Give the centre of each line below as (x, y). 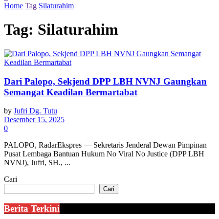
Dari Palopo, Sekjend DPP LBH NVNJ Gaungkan (105, 81)
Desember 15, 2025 (34, 120)
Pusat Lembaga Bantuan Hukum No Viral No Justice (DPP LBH (104, 154)
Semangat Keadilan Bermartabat (71, 92)
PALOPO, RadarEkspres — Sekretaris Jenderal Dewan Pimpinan (105, 145)
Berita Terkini (32, 209)
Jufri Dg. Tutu (35, 111)
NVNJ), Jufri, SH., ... (37, 163)
